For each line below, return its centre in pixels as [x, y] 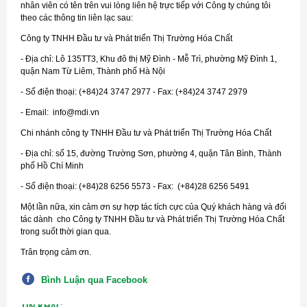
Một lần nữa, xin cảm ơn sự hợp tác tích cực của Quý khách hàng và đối [153, 207]
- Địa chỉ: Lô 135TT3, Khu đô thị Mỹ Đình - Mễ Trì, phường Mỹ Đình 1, [149, 59]
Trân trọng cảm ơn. [56, 252]
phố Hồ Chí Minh [52, 166]
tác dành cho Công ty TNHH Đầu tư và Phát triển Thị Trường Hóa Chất [152, 219]
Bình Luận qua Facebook [94, 280]
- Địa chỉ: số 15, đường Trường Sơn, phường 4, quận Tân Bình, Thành [151, 153]
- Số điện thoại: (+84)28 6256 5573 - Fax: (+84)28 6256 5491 [135, 186]
